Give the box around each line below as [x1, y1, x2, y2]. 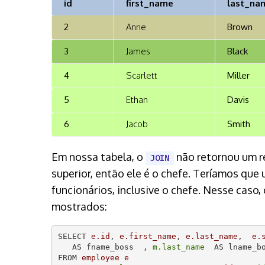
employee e [81, 253, 129, 262]
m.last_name [152, 243, 205, 251]
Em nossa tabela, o [51, 150, 146, 163]
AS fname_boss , [57, 243, 153, 251]
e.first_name [119, 232, 176, 241]
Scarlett [126, 69, 157, 81]
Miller [227, 69, 250, 81]
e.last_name [185, 232, 238, 241]
